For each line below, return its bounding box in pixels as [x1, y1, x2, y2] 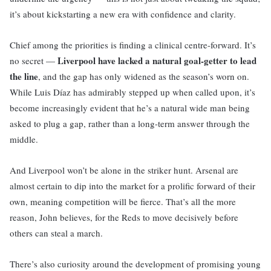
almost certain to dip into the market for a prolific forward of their [10, 180, 255, 192]
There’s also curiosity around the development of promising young [10, 258, 261, 270]
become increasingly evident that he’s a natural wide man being [10, 102, 250, 114]
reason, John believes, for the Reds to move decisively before [10, 211, 238, 223]
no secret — [10, 54, 57, 67]
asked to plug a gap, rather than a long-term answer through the [10, 117, 250, 129]
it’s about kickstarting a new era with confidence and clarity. [10, 8, 236, 20]
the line [10, 70, 38, 83]
